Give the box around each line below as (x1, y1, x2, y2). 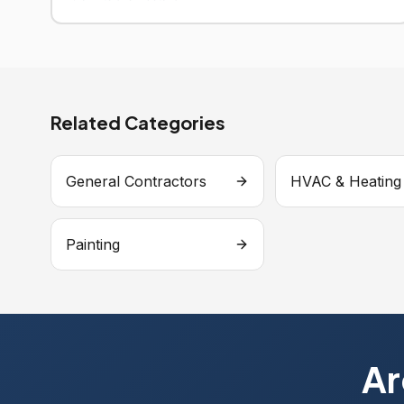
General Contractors (66, 172, 207, 190)
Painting (66, 235, 120, 253)
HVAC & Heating (289, 172, 401, 190)
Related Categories (50, 111, 225, 133)
